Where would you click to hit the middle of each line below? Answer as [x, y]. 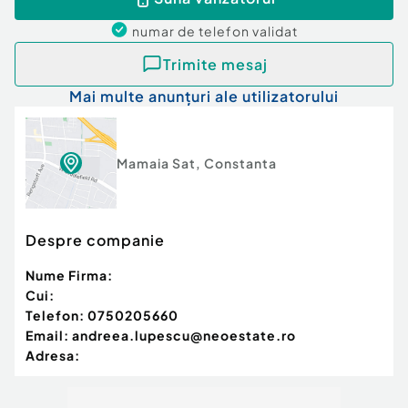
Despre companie [95, 240]
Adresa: [53, 356]
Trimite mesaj [215, 64]
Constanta [240, 163]
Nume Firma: [69, 275]
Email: [47, 336]
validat [275, 31]
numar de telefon [192, 31]
